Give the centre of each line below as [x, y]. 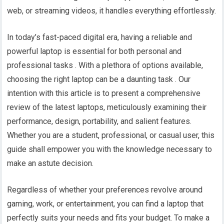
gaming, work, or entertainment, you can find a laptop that [105, 203]
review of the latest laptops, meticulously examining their [107, 107]
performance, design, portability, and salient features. [99, 121]
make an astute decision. [50, 163]
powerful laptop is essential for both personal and [94, 51]
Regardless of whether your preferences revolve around [105, 189]
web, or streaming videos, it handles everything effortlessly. [112, 10]
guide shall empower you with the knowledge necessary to [110, 149]
